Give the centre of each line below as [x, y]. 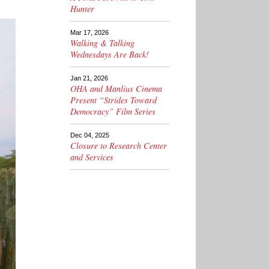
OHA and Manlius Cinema [116, 89]
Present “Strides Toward [113, 100]
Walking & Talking [102, 43]
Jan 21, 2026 [89, 78]
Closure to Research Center [119, 146]
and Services [92, 157]
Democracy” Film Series [113, 112]
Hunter [82, 9]
